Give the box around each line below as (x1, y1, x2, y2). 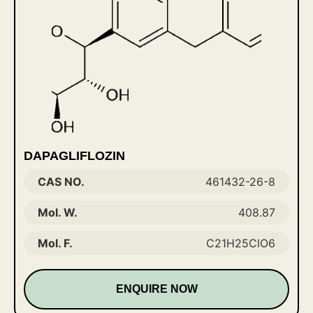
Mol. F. (38, 236, 73, 250)
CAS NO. (38, 175, 85, 189)
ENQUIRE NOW (115, 283, 198, 295)
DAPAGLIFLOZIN (24, 149, 125, 163)
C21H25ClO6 (206, 236, 275, 250)
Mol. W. (38, 205, 78, 219)
